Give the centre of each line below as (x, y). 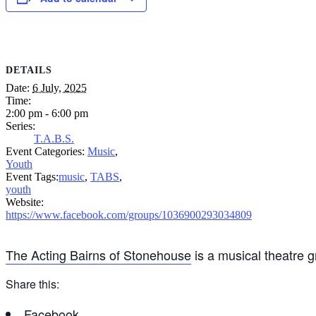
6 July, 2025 (60, 88)
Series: (20, 126)
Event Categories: (45, 152)
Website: (25, 202)
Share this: (32, 284)
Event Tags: (32, 177)
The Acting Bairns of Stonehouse (98, 255)
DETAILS (29, 71)
